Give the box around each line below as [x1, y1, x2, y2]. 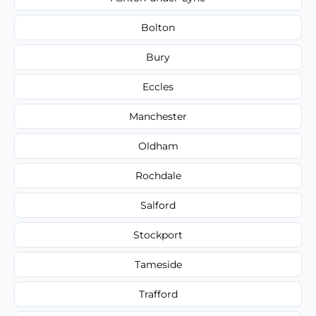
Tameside [134, 257, 182, 271]
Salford [140, 198, 176, 212]
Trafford [138, 287, 178, 300]
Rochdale [135, 169, 181, 182]
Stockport [133, 228, 183, 241]
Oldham [138, 139, 178, 152]
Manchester [129, 109, 187, 123]
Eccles [142, 80, 174, 93]
